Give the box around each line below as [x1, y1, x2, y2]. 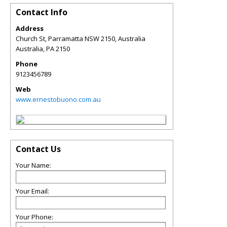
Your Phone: [16, 212, 53, 221]
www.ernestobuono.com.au [16, 95, 101, 104]
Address [16, 24, 44, 33]
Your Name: [16, 161, 51, 170]
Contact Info [16, 7, 67, 18]
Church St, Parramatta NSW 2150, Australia [16, 34, 145, 43]
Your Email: [16, 186, 49, 196]
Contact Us [16, 143, 61, 155]
